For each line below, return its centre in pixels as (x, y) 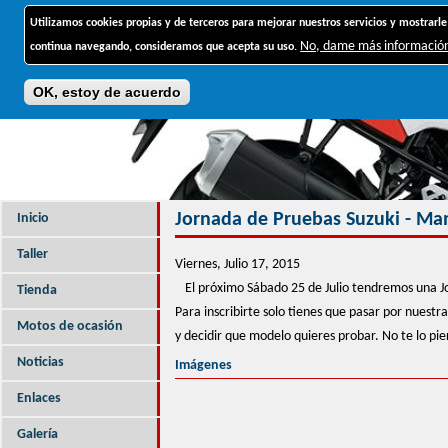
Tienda (37, 290)
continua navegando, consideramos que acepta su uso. (164, 47)
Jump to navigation (224, 13)
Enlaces (39, 398)
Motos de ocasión (70, 326)
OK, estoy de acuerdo (107, 92)
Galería (37, 434)
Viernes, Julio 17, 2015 (237, 264)
